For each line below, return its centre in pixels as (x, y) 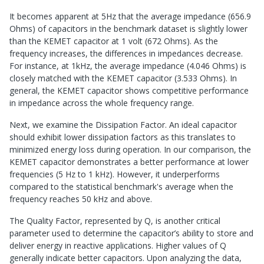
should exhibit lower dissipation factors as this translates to (123, 137)
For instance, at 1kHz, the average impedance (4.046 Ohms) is (128, 66)
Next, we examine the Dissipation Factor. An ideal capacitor (123, 125)
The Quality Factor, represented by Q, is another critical (115, 221)
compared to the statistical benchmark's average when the (121, 187)
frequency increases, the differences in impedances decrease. (126, 54)
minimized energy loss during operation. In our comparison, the (130, 150)
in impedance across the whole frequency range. (102, 103)
